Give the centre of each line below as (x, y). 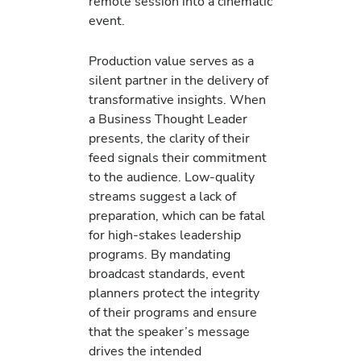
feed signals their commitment (178, 158)
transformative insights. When (177, 100)
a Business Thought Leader (168, 119)
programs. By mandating (160, 255)
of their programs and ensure (173, 313)
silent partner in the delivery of (178, 81)
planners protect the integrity (174, 293)
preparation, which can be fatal (177, 216)
